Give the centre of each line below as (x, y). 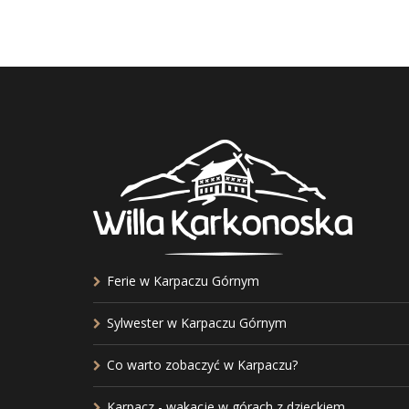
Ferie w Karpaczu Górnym (183, 281)
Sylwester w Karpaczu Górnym (197, 323)
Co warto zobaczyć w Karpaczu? (202, 365)
